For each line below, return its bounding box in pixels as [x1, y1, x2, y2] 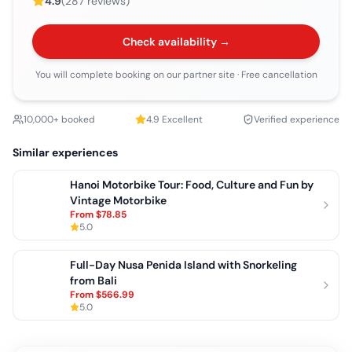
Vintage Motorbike [70, 193, 167, 207]
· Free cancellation [234, 68, 317, 81]
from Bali [70, 273, 117, 288]
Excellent [159, 113, 203, 126]
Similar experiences [13, 145, 118, 159]
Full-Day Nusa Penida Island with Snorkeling [70, 258, 297, 272]
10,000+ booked [24, 113, 95, 126]
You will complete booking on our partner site [35, 68, 235, 81]
